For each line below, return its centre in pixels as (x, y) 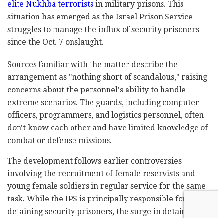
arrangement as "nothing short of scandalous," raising (107, 77)
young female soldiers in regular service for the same (107, 186)
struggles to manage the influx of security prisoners (103, 29)
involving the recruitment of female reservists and (101, 173)
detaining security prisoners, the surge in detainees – (106, 211)
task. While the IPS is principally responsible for (97, 199)
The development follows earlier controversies (94, 161)
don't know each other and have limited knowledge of (108, 127)
